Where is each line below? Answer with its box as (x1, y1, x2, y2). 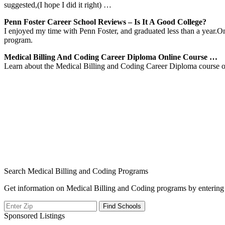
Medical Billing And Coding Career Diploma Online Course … (4, 52, 217, 61)
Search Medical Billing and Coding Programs (4, 166, 148, 175)
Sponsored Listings (4, 211, 65, 220)
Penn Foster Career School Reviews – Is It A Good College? (4, 17, 206, 26)
